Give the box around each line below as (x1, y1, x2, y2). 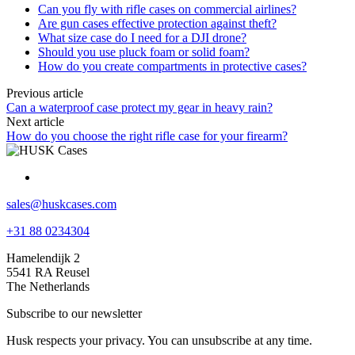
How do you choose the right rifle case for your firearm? (6, 128, 288, 143)
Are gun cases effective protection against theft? (38, 16, 277, 30)
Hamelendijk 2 (6, 250, 80, 265)
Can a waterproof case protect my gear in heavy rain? (6, 100, 273, 114)
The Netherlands (6, 279, 90, 293)
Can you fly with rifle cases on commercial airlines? (38, 2, 296, 16)
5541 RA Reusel (6, 265, 90, 279)
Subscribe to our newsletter (6, 306, 142, 320)
